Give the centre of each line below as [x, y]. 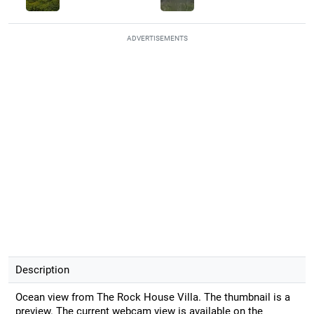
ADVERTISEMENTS [157, 38]
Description [42, 269]
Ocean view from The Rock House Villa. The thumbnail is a [152, 297]
